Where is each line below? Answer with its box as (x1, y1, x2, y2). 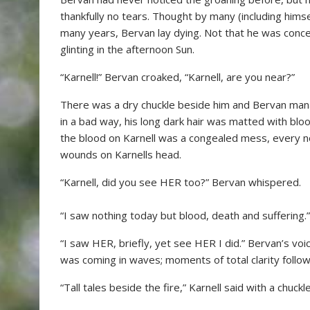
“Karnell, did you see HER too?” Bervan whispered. (60, 175, 301, 189)
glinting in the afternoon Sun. (60, 42, 194, 56)
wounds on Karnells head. (60, 147, 181, 161)
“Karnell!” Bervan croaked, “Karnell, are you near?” (60, 70, 295, 84)
